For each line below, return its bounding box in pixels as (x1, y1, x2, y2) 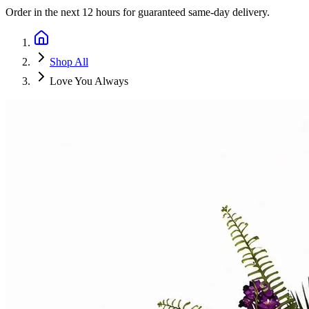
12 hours (82, 6, 120, 18)
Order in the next (6, 6, 82, 18)
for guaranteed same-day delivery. (120, 6, 270, 18)
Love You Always (50, 75, 128, 87)
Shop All (50, 56, 88, 68)
